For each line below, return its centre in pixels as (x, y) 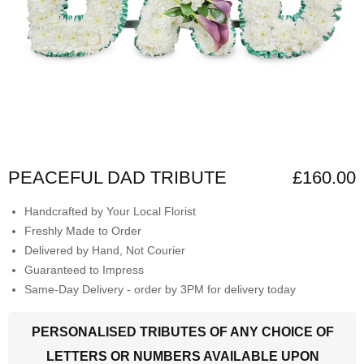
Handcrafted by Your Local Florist (110, 211)
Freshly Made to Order (83, 230)
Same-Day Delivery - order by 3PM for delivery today (160, 289)
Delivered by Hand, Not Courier (105, 250)
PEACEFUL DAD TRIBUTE (117, 177)
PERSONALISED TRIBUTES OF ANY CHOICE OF (183, 331)
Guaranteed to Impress (84, 269)
